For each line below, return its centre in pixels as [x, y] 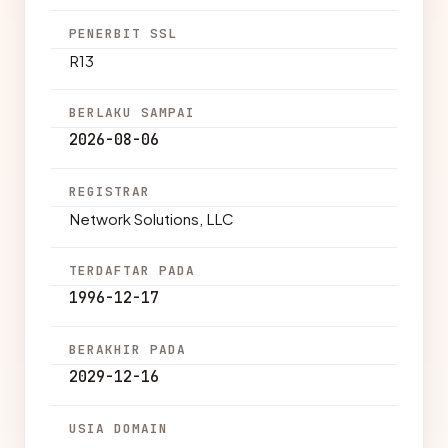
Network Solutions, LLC [151, 218]
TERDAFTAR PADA [132, 270]
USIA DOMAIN [119, 428]
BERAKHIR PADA [128, 349]
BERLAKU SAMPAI [132, 112]
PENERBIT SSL [123, 33]
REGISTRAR [110, 191]
